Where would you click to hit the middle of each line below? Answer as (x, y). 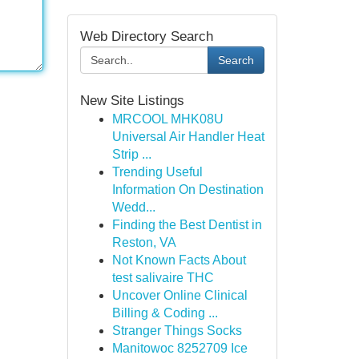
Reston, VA (144, 242)
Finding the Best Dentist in (187, 225)
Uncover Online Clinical (179, 295)
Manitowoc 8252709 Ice (179, 348)
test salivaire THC (163, 278)
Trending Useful (157, 172)
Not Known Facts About (179, 260)
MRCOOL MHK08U (167, 119)
